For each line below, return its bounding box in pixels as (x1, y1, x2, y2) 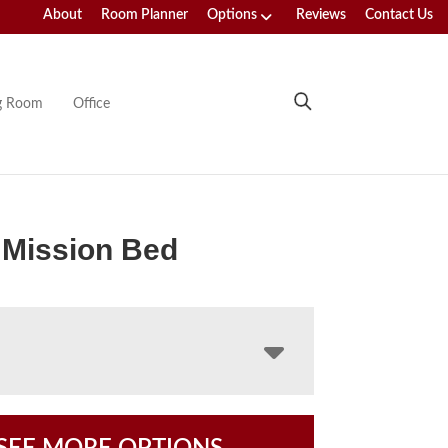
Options (207, 8, 257, 22)
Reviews (296, 8, 346, 22)
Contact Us (365, 8, 433, 22)
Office (72, 96, 110, 111)
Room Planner (101, 8, 188, 22)
